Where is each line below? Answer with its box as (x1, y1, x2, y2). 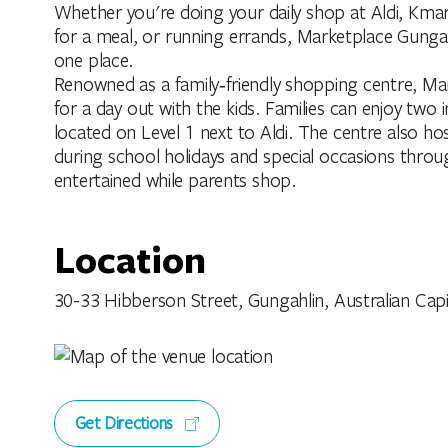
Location (53, 231, 206, 284)
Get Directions (74, 410, 178, 434)
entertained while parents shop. (53, 166, 296, 192)
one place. (53, 46, 134, 72)
